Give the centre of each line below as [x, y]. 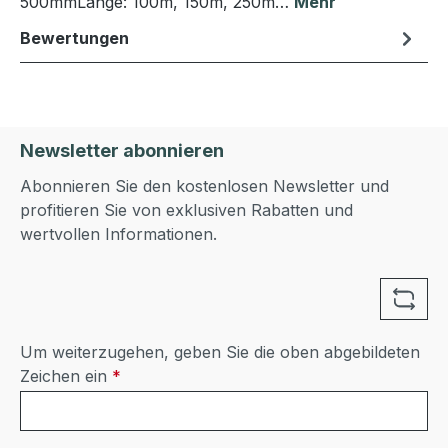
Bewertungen [74, 38]
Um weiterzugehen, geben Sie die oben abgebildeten [220, 352]
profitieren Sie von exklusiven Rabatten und [186, 210]
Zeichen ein [66, 376]
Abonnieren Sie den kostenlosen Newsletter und [204, 186]
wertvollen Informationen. [118, 234]
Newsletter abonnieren [122, 151]
